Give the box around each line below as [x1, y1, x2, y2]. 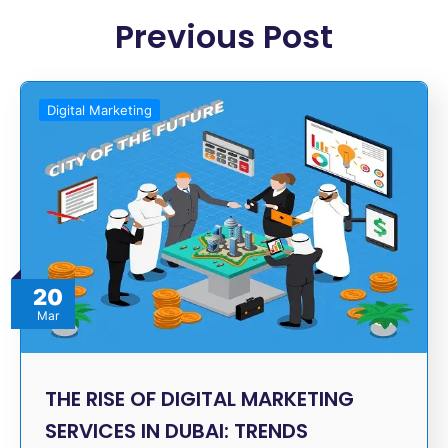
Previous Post [115, 13, 333, 59]
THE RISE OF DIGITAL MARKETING [45, 384, 354, 413]
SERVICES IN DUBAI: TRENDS [45, 416, 308, 445]
